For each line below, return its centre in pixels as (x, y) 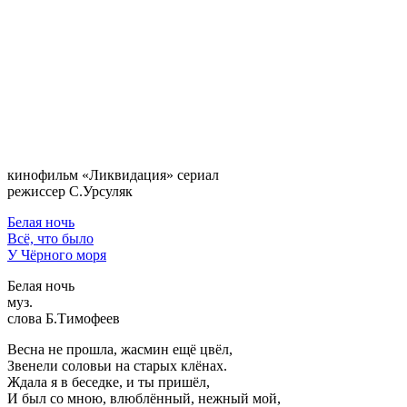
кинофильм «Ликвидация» (90, 174)
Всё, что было (50, 238)
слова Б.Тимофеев (64, 318)
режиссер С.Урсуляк (70, 191)
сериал (196, 174)
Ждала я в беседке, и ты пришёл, (109, 382)
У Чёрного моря (57, 254)
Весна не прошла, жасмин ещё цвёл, (120, 349)
